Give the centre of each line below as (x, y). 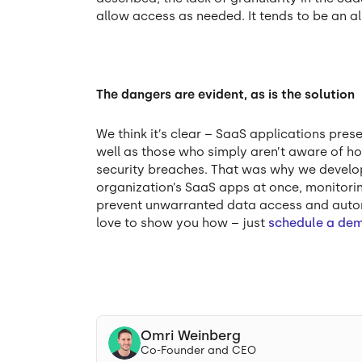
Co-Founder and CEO (199, 350)
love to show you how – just (183, 223)
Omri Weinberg (191, 336)
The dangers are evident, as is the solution (226, 95)
